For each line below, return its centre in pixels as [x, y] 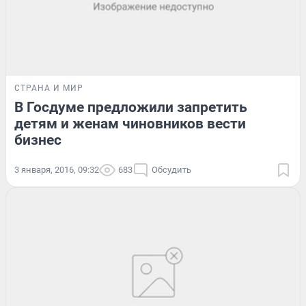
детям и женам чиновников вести [130, 124]
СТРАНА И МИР [49, 88]
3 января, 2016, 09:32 [57, 170]
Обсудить [171, 170]
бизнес [38, 140]
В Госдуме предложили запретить [131, 108]
